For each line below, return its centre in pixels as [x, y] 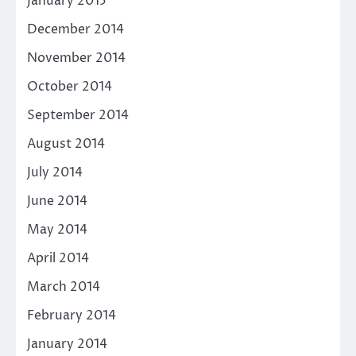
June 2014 [57, 201]
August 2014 [66, 144]
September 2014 [78, 116]
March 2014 [64, 287]
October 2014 [70, 87]
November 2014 [76, 58]
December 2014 [75, 30]
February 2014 [72, 316]
